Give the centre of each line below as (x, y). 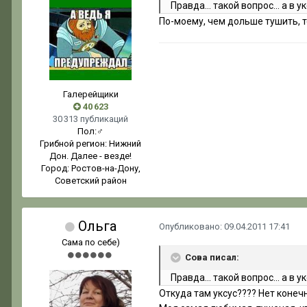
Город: (56, 169)
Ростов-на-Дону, (106, 169)
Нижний (125, 144)
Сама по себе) (90, 243)
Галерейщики (90, 95)
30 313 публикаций (90, 119)
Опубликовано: (192, 227)
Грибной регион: (74, 144)
